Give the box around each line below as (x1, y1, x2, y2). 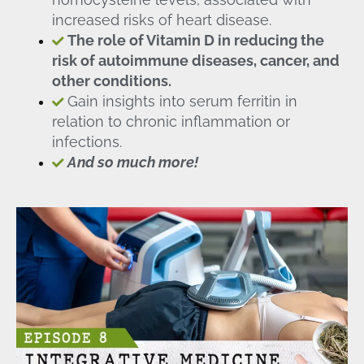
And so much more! (67, 153, 198, 171)
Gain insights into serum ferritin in (67, 92, 297, 110)
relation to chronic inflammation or (51, 112, 290, 130)
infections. (51, 132, 122, 150)
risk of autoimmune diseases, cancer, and (51, 51, 340, 69)
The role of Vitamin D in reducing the (67, 31, 324, 49)
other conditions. (51, 71, 171, 89)
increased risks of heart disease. (51, 11, 271, 28)
